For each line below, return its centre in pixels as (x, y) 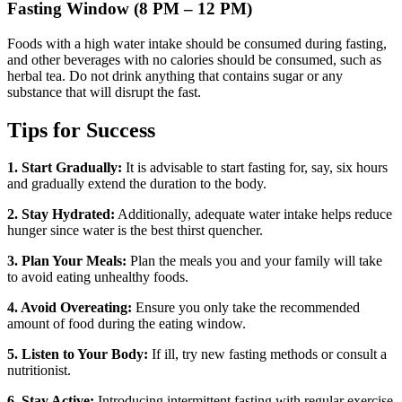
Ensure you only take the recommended (246, 308)
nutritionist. (39, 371)
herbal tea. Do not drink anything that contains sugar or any (175, 75)
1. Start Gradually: (65, 168)
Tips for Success (81, 130)
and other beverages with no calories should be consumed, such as (194, 59)
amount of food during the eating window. (127, 324)
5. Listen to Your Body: (78, 354)
